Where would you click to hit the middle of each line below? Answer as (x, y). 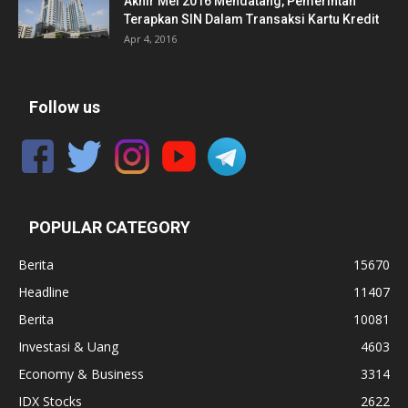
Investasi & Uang (68, 346)
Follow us (65, 107)
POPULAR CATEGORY (110, 227)
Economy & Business (81, 373)
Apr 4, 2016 (150, 38)
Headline (44, 291)
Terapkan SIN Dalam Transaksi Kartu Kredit (251, 19)
